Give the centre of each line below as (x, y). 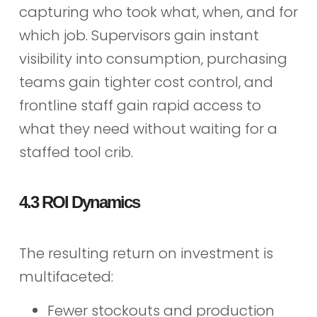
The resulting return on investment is (146, 254)
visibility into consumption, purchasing (153, 58)
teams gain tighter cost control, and (146, 82)
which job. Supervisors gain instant (139, 35)
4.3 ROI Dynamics (79, 202)
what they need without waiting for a (148, 128)
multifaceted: (66, 277)
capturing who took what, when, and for (158, 12)
